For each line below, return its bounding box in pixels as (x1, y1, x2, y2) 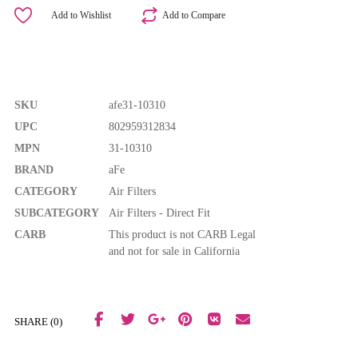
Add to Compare (162, 9, 226, 21)
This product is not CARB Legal (109, 228, 256, 241)
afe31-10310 (109, 98, 165, 111)
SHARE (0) (14, 316, 62, 328)
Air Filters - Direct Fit (109, 206, 210, 219)
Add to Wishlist (51, 9, 112, 21)
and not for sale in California (109, 245, 240, 257)
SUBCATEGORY (14, 206, 99, 219)
